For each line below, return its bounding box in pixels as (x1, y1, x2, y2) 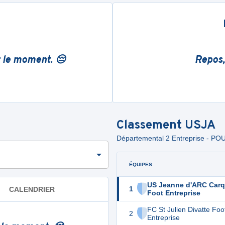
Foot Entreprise (147, 189, 200, 197)
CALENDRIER (9, 185, 55, 193)
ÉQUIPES (129, 161, 152, 167)
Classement (117, 118, 185, 133)
